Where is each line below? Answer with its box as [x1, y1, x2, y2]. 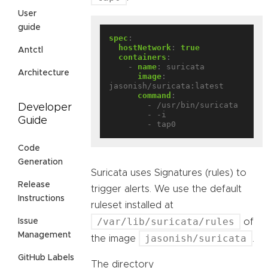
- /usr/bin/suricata [147, 100, 238, 110]
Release [18, 181, 50, 190]
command [138, 91, 171, 100]
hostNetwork [118, 43, 171, 53]
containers [118, 53, 166, 62]
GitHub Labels [18, 254, 74, 263]
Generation [18, 158, 63, 167]
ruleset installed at [91, 200, 173, 211]
